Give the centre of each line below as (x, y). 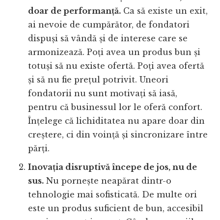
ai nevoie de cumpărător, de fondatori (109, 24)
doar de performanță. (75, 11)
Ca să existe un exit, (165, 11)
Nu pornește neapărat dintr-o (108, 180)
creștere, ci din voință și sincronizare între (118, 134)
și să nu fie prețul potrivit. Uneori (98, 79)
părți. (39, 148)
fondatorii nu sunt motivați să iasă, (103, 93)
